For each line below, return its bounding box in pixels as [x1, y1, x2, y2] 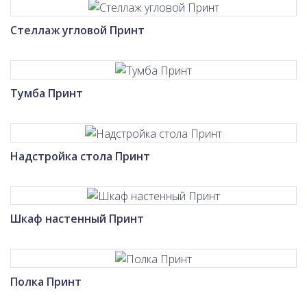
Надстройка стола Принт [10, 148, 150, 164]
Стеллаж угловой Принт [10, 23, 145, 38]
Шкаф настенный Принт [10, 211, 144, 227]
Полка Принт [10, 274, 82, 290]
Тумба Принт [10, 85, 83, 101]
